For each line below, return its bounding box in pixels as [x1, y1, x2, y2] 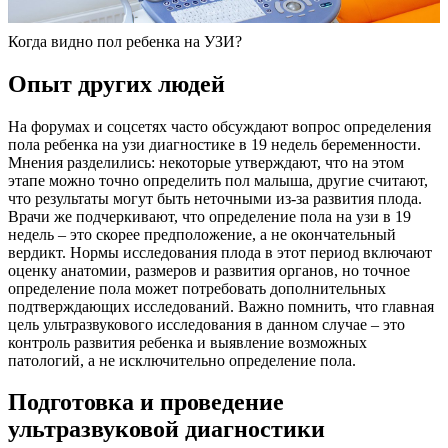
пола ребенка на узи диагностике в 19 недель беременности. [8, 135, 421, 153]
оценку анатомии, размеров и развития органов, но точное [8, 261, 410, 279]
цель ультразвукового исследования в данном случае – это [8, 315, 405, 333]
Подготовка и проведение [8, 389, 284, 416]
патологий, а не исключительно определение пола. [8, 351, 356, 369]
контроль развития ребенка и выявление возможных [8, 333, 367, 351]
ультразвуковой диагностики [8, 416, 325, 443]
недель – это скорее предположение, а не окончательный [8, 225, 396, 243]
